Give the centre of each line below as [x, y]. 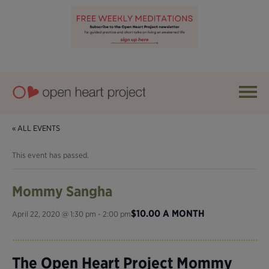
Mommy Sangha [62, 191]
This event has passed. [50, 155]
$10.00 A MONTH [168, 213]
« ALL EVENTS [36, 128]
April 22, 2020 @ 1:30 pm [54, 214]
